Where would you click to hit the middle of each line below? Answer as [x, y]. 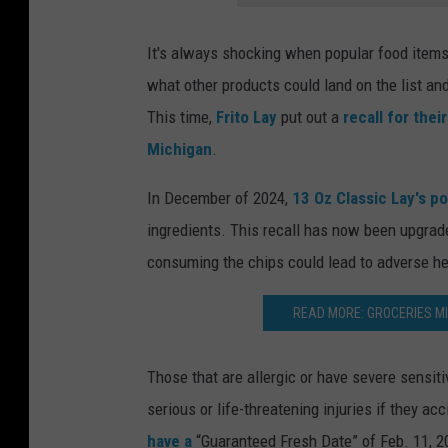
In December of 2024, [219, 197]
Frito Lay [246, 116]
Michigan [179, 148]
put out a [310, 116]
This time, [181, 116]
